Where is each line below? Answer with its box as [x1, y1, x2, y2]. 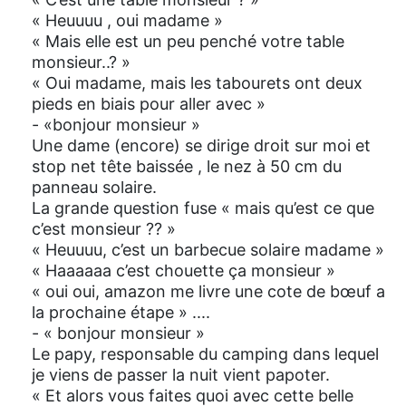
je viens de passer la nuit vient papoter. [32, 365, 330, 385]
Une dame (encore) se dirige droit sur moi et [32, 136, 371, 156]
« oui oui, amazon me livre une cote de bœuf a [32, 282, 385, 302]
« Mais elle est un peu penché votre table [32, 32, 344, 52]
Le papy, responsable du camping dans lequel [32, 344, 379, 364]
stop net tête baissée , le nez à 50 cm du [32, 157, 342, 177]
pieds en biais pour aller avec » [32, 94, 266, 114]
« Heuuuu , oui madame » [32, 11, 223, 31]
